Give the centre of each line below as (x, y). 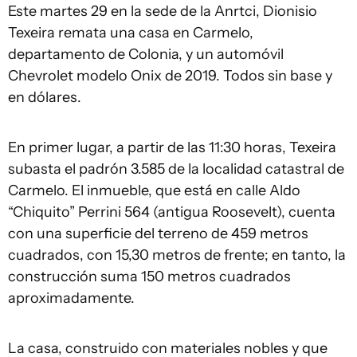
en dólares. (45, 97)
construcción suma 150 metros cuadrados (149, 277)
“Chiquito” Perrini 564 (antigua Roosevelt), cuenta (172, 212)
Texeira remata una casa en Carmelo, (131, 33)
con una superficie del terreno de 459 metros (158, 233)
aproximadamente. (71, 298)
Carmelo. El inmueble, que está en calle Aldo (154, 190)
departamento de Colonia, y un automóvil (146, 54)
